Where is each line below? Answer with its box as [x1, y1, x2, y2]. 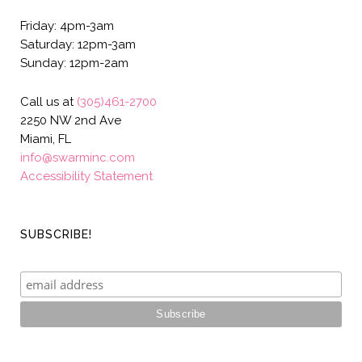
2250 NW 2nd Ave [20, 113, 121, 128]
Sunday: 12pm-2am [20, 56, 128, 70]
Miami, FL [20, 132, 71, 146]
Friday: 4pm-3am [20, 19, 114, 33]
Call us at [20, 95, 77, 109]
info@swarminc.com [20, 150, 135, 165]
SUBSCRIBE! [20, 228, 92, 241]
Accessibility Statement [20, 169, 153, 183]
